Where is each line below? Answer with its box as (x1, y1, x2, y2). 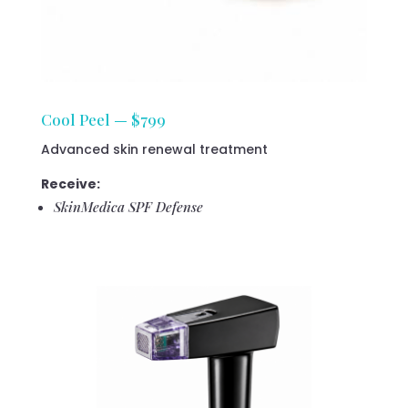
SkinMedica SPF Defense (53, 198, 203, 217)
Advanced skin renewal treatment (40, 140, 268, 159)
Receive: (40, 175, 100, 194)
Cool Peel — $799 (40, 109, 166, 130)
